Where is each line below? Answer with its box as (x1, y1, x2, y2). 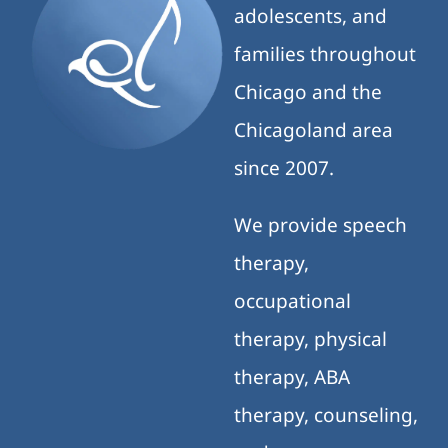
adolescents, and (233, 3, 387, 30)
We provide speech (233, 212, 407, 239)
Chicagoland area (233, 117, 393, 144)
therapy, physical (233, 326, 387, 353)
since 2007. (233, 155, 334, 182)
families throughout (233, 41, 416, 68)
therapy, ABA (233, 364, 350, 391)
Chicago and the (233, 79, 382, 106)
